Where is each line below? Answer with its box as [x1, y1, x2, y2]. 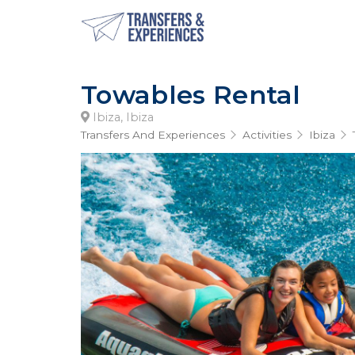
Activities [242, 128, 292, 141]
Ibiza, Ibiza [90, 110, 154, 124]
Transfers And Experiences [81, 128, 225, 141]
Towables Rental [81, 79, 301, 110]
